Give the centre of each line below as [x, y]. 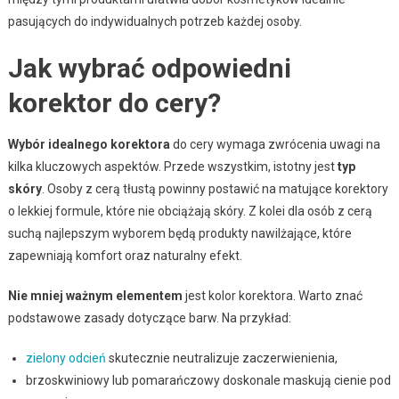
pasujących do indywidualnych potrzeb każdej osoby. [155, 21]
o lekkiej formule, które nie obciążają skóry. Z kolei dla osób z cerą [190, 211]
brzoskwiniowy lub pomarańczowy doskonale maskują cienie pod [208, 380]
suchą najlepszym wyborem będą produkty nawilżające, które [179, 233]
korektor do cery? [114, 102]
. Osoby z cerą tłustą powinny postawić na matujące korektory [215, 188]
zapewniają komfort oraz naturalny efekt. [125, 255]
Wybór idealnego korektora [89, 144]
